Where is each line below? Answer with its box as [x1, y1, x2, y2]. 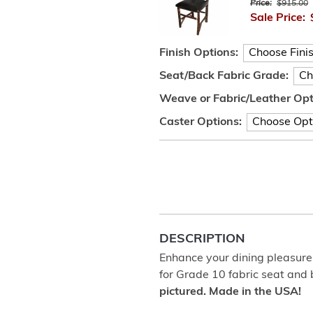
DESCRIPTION [159, 233, 245, 246]
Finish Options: [159, 48, 238, 59]
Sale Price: [250, 13, 305, 24]
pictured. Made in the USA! [159, 286, 301, 298]
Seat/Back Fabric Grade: [159, 71, 289, 82]
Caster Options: [159, 117, 242, 128]
